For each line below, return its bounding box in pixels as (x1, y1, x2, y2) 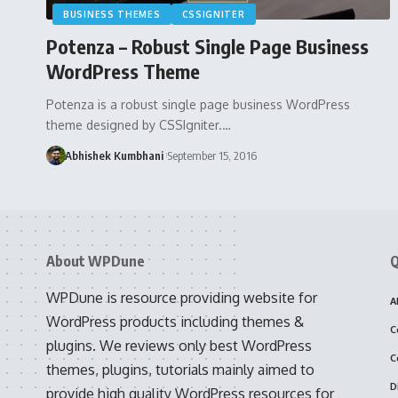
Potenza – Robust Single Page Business (46, 33, 369, 59)
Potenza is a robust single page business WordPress (46, 96, 350, 112)
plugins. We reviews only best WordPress (46, 336, 312, 354)
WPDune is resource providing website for (46, 288, 317, 306)
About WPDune (46, 251, 145, 270)
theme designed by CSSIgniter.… (46, 116, 231, 132)
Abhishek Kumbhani (64, 147, 163, 163)
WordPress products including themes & (46, 312, 304, 330)
